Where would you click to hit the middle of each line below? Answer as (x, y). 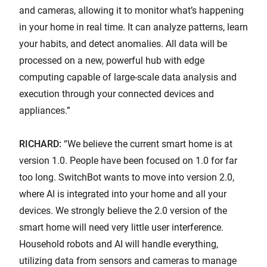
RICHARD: (40, 144)
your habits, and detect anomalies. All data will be (123, 44)
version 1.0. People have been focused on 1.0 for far (128, 161)
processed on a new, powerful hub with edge (112, 61)
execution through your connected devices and (117, 94)
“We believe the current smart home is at (147, 144)
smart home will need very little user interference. (121, 228)
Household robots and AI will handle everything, (119, 244)
